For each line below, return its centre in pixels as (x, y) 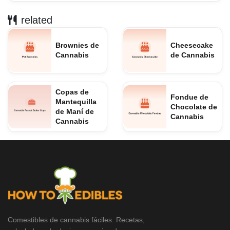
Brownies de (77, 45)
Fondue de (189, 97)
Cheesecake (192, 45)
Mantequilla (76, 102)
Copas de (72, 92)
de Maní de (75, 111)
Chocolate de (194, 107)
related (37, 20)
